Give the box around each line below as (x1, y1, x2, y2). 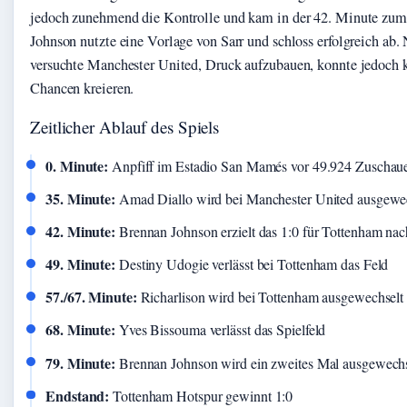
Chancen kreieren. (30, 77, 134, 98)
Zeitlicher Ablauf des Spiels (30, 114, 220, 138)
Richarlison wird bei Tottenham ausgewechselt (136, 287, 404, 307)
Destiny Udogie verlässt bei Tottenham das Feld (115, 254, 389, 274)
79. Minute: (45, 352, 116, 373)
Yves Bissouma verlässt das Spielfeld (115, 320, 326, 340)
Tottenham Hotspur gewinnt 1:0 (109, 385, 293, 405)
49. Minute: (45, 253, 116, 275)
